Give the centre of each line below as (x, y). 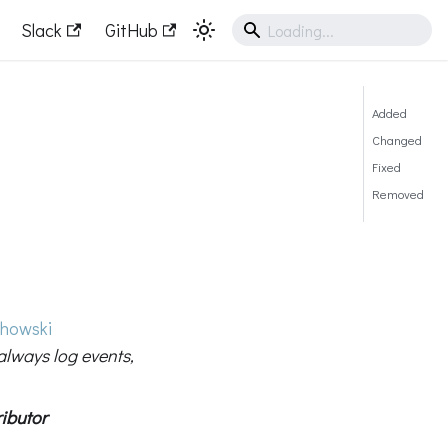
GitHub (131, 29)
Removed (398, 194)
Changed (397, 140)
